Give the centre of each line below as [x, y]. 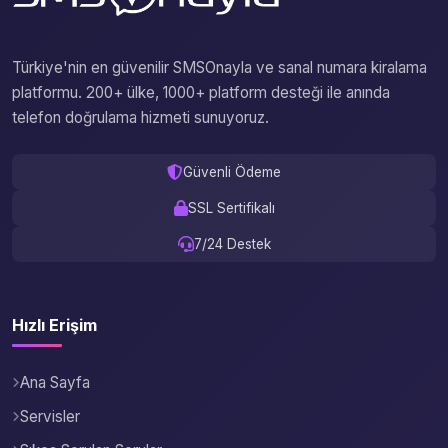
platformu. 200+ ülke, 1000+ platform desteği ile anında [201, 92]
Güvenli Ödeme [232, 172]
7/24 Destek [232, 244]
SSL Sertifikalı [231, 208]
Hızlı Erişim [54, 325]
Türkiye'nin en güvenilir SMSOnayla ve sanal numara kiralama [219, 67]
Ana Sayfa [55, 382]
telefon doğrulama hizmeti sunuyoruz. [140, 117]
